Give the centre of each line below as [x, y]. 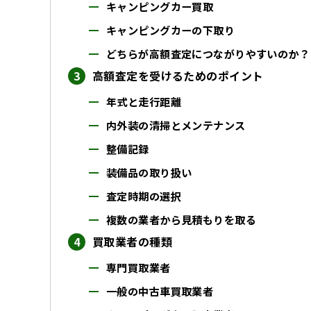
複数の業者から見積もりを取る [181, 219]
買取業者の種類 [132, 241]
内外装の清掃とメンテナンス [176, 125]
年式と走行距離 [144, 101]
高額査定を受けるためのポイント [178, 75]
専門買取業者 [138, 267]
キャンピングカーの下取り [171, 30]
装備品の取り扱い [149, 172]
